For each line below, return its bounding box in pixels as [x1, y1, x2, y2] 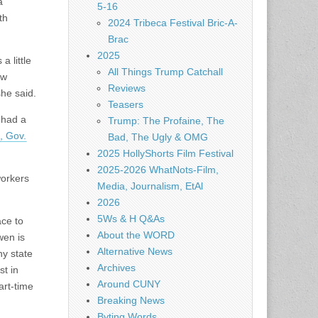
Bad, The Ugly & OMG [108, 131, 208, 143]
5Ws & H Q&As [97, 213, 165, 224]
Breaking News [97, 295, 165, 306]
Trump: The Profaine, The [108, 115, 224, 126]
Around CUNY [97, 278, 160, 290]
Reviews [108, 82, 146, 94]
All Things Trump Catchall [108, 66, 223, 77]
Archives [97, 262, 136, 273]
